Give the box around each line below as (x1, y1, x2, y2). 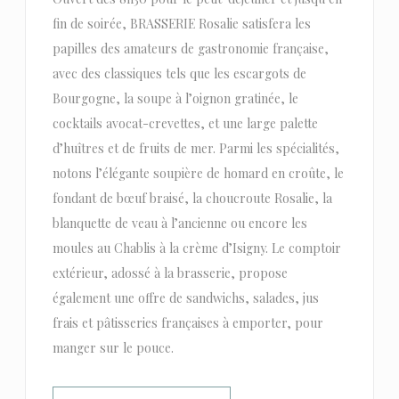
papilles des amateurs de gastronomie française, (52, 40, 329, 58)
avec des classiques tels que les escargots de (52, 65, 306, 83)
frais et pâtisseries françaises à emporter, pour (52, 314, 323, 332)
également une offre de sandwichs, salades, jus (52, 289, 319, 307)
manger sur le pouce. (52, 339, 174, 357)
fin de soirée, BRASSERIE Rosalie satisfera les (52, 15, 311, 33)
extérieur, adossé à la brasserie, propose (52, 265, 288, 282)
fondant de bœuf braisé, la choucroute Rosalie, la (52, 190, 332, 208)
